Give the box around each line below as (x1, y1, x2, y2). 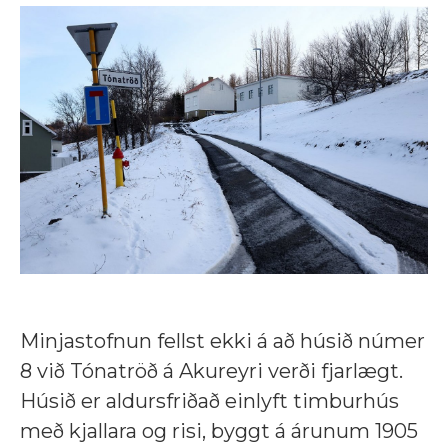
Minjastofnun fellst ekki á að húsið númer (20, 329, 425, 354)
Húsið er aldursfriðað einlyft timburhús (20, 389, 399, 414)
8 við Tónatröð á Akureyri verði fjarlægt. (20, 359, 403, 384)
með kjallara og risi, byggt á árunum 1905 (20, 419, 418, 444)
